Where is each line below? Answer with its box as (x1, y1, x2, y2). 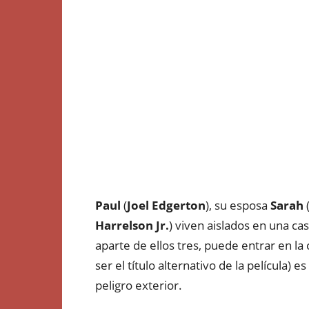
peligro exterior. (95, 277, 182, 293)
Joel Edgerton (127, 197, 206, 213)
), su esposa (206, 197, 270, 213)
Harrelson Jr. (95, 217, 169, 233)
